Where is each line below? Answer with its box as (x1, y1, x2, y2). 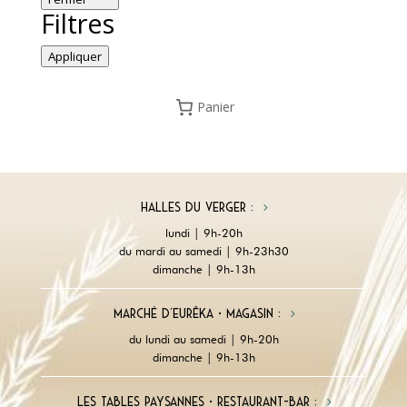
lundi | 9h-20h (164, 224, 243, 240)
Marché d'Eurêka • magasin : (114, 306, 281, 322)
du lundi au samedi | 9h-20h (128, 331, 279, 346)
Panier (197, 98, 235, 116)
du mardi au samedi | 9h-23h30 (118, 243, 289, 258)
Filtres (40, 5, 114, 41)
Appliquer (47, 47, 102, 65)
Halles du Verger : (141, 200, 253, 215)
